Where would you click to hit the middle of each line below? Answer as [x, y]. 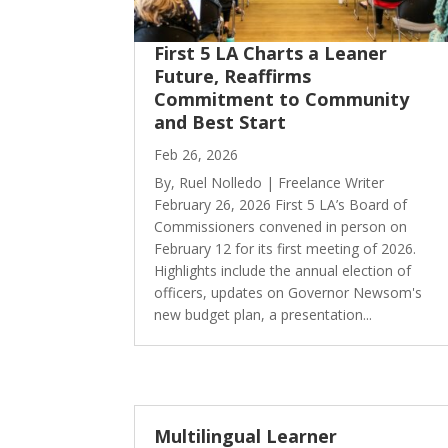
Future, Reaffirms [233, 75]
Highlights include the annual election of [283, 270]
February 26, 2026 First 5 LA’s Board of [281, 204]
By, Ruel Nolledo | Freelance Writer [269, 182]
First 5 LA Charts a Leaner [271, 52]
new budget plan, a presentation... [263, 314]
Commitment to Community [282, 98]
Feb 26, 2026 [196, 154]
